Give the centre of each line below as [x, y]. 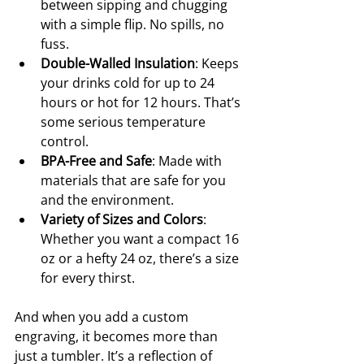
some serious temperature [125, 121]
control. [65, 141]
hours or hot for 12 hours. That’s [142, 102]
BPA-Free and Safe [96, 160]
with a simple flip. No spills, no [134, 24]
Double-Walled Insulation [118, 63]
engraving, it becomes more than [118, 336]
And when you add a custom [103, 316]
